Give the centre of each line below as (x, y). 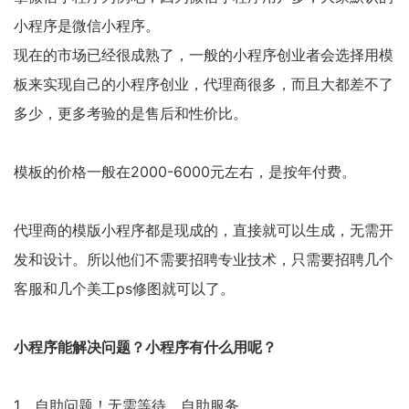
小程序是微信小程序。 (87, 26)
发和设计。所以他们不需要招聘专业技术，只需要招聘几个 (204, 259)
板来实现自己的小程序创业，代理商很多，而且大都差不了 (204, 84)
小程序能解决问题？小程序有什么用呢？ (145, 347)
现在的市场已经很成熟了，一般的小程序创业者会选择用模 (204, 55)
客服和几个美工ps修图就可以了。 (124, 288)
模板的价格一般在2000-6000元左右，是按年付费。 (185, 172)
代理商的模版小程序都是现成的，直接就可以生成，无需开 (204, 230)
